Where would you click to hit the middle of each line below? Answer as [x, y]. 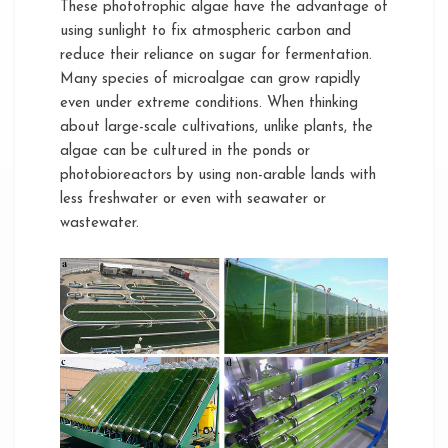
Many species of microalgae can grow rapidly [210, 79]
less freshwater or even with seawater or [193, 199]
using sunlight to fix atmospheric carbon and [205, 31]
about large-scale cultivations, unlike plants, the [216, 127]
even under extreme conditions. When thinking [209, 103]
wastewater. [99, 223]
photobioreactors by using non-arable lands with [218, 175]
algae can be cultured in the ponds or [185, 151]
